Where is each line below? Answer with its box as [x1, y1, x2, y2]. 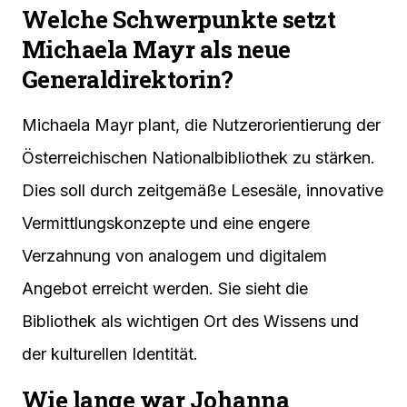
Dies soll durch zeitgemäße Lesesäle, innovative [22, 181, 383, 201]
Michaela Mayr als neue [22, 34, 291, 65]
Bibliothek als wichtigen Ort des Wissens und [22, 312, 359, 332]
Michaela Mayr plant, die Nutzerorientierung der [22, 115, 381, 135]
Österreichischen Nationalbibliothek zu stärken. [22, 148, 375, 168]
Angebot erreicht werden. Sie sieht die [22, 279, 308, 299]
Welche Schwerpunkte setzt [22, 4, 336, 35]
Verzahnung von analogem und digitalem [22, 246, 327, 266]
